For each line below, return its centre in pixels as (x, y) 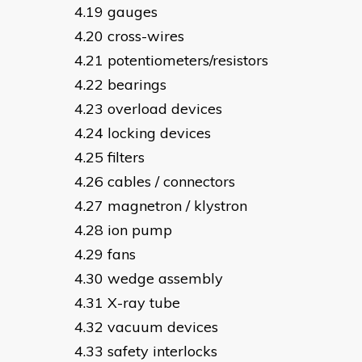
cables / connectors (171, 182)
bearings (137, 85)
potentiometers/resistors (188, 61)
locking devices (159, 133)
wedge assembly (165, 279)
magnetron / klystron (177, 206)
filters (126, 158)
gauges (133, 12)
